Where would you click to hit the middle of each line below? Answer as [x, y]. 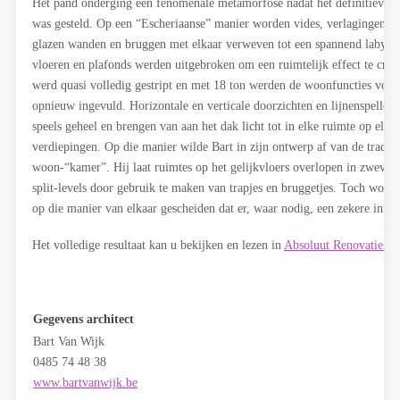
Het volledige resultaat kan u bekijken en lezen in [158, 245]
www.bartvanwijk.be [85, 383]
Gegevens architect [83, 319]
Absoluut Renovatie [335, 245]
